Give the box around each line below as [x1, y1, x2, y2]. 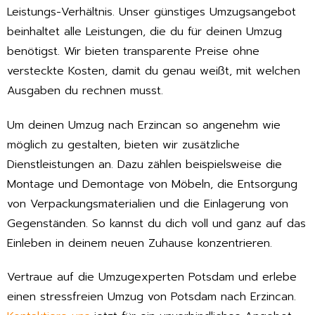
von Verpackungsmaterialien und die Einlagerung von [7, 195, 288, 212]
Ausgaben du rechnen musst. [7, 82, 163, 99]
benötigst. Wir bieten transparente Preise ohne [7, 42, 259, 60]
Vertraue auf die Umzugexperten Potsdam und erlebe [7, 269, 297, 286]
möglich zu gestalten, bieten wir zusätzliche [7, 136, 240, 153]
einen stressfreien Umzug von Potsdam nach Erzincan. [7, 288, 296, 306]
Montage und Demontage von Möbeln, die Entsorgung [7, 175, 297, 193]
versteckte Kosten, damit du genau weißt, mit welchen [7, 62, 300, 79]
